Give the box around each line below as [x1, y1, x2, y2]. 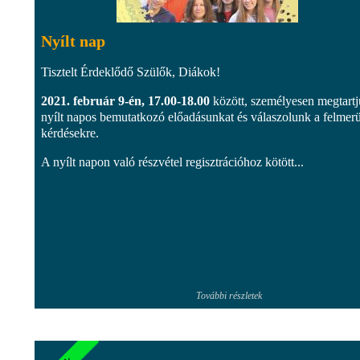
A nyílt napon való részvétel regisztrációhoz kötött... [41, 154, 304, 169]
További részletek [196, 289, 262, 301]
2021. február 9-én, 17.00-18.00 [41, 93, 210, 108]
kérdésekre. [41, 125, 99, 140]
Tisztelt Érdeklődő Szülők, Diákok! [41, 64, 220, 79]
